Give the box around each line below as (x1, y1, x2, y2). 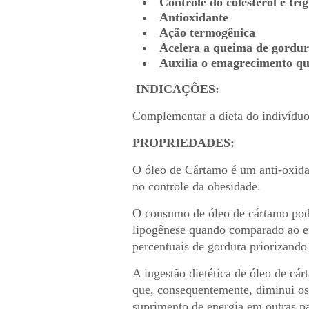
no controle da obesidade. (132, 179, 261, 193)
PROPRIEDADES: (132, 136, 235, 150)
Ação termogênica (159, 26, 255, 39)
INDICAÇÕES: (136, 82, 219, 96)
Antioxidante (159, 10, 228, 24)
